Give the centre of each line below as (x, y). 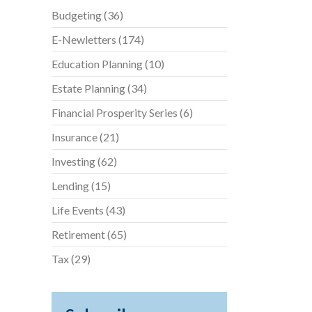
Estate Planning (88, 88)
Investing (73, 161)
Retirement (78, 234)
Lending (70, 186)
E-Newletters (84, 39)
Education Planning (97, 64)
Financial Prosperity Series (114, 112)
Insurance (74, 137)
